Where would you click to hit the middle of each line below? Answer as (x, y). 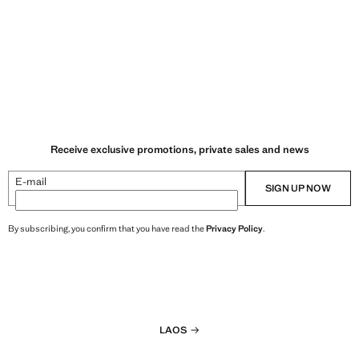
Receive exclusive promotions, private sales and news (179, 149)
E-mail (31, 181)
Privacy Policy (234, 228)
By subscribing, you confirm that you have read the (107, 228)
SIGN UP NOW (298, 188)
